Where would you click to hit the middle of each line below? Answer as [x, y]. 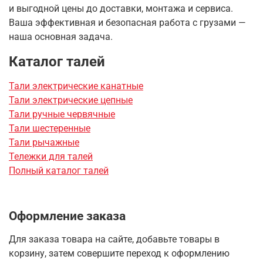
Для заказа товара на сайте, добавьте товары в [114, 239]
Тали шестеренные [50, 128]
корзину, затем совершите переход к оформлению [119, 253]
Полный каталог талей [59, 170]
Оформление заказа [67, 215]
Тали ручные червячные [62, 114]
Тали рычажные [44, 142]
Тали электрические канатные [76, 86]
